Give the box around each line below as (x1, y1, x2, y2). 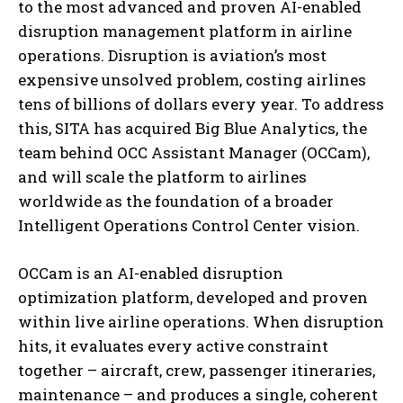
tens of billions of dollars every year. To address (18, 93, 384, 114)
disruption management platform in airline (18, 20, 352, 41)
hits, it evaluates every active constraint (18, 335, 328, 356)
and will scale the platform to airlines (18, 166, 307, 187)
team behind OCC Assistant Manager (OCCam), (18, 141, 370, 163)
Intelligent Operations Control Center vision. (18, 214, 360, 236)
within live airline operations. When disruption (18, 310, 384, 332)
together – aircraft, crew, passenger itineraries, (18, 359, 375, 381)
